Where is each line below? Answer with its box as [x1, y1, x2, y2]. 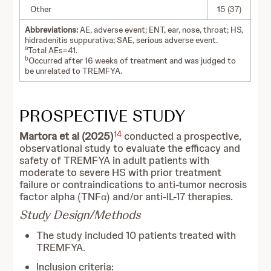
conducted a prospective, [122, 129, 242, 143]
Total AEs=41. [28, 45, 78, 56]
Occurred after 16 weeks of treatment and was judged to [28, 55, 237, 66]
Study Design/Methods [19, 207, 141, 223]
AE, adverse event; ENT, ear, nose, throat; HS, [78, 24, 244, 35]
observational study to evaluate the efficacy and [19, 142, 241, 155]
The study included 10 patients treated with [36, 229, 237, 242]
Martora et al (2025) [19, 129, 114, 143]
